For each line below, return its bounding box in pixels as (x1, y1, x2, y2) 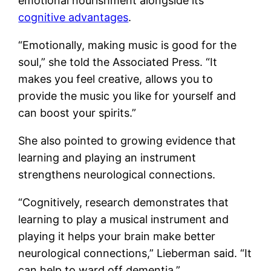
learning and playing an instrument (18, 151, 197, 164)
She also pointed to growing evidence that (18, 134, 237, 147)
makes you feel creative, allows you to (18, 72, 214, 85)
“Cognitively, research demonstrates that (18, 195, 229, 209)
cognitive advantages (18, 10, 129, 24)
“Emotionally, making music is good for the (18, 38, 237, 51)
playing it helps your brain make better (18, 229, 216, 243)
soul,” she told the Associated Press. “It (18, 55, 218, 68)
